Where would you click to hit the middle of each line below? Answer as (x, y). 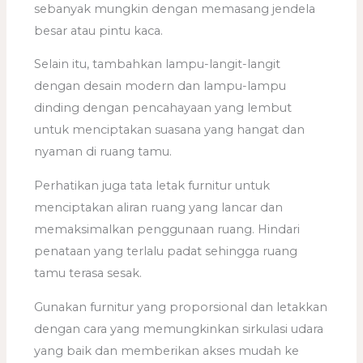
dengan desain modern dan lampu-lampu (160, 86)
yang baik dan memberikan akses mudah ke (167, 350)
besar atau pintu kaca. (99, 30)
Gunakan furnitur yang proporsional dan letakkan (181, 307)
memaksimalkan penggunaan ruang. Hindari (167, 230)
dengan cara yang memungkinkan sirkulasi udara (179, 329)
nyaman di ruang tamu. (103, 152)
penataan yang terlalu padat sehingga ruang (166, 252)
